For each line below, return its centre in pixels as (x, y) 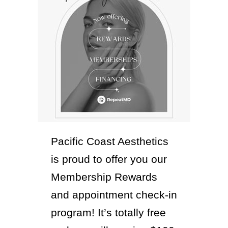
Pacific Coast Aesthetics (110, 141)
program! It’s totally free (108, 213)
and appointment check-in (114, 195)
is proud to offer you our (109, 159)
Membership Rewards (104, 177)
